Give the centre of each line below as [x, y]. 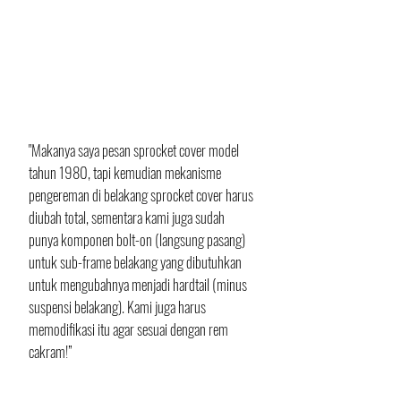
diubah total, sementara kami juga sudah [128, 217]
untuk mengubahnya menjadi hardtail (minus [139, 284]
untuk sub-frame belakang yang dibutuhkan [137, 261]
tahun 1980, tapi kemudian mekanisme [126, 172]
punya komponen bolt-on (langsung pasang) [138, 239]
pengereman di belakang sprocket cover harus [142, 194]
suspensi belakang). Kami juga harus [119, 306]
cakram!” [50, 351]
